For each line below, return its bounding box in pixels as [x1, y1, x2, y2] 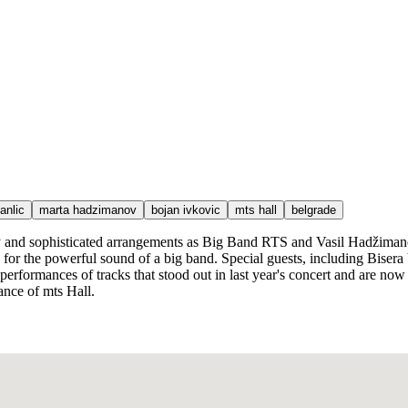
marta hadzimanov [39, 202, 137, 217]
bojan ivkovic [151, 202, 220, 217]
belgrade [291, 202, 336, 217]
